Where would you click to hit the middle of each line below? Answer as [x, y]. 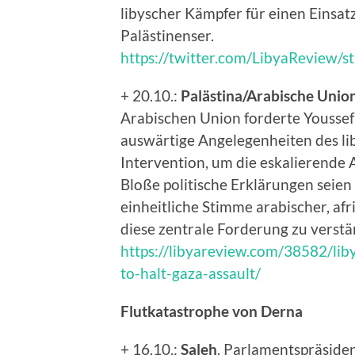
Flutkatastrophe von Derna [212, 311]
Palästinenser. [167, 35]
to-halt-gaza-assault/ [191, 273]
